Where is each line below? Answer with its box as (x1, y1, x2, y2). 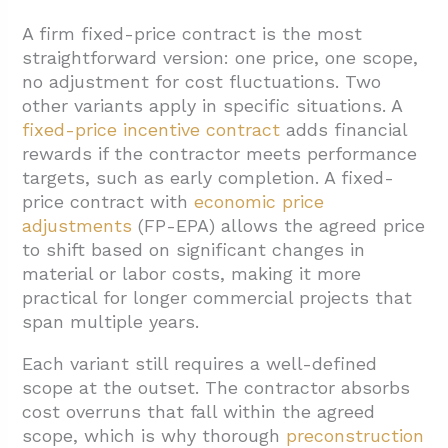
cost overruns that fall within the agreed (22, 401, 376, 423)
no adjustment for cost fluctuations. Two (22, 71, 382, 93)
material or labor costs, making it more (22, 263, 362, 285)
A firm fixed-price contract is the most (22, 23, 363, 45)
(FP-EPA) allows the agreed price (132, 215, 426, 237)
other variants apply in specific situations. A (22, 95, 403, 117)
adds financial (280, 119, 408, 141)
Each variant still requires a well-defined (22, 353, 378, 375)
